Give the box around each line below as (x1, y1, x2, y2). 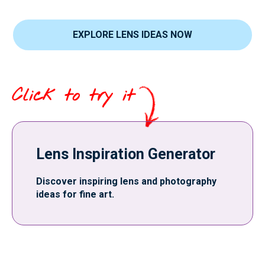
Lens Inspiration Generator (36, 146, 215, 163)
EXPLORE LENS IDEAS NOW (73, 29, 192, 40)
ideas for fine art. (36, 189, 114, 200)
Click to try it (12, 84, 134, 108)
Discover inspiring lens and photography (36, 176, 216, 187)
